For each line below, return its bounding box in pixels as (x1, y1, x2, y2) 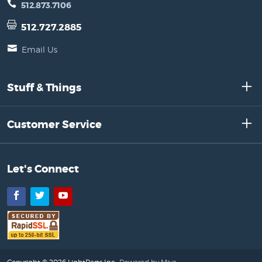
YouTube (67, 189, 106, 201)
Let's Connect (7, 161, 79, 176)
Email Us (22, 44, 57, 54)
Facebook (20, 189, 65, 201)
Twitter (44, 189, 75, 201)
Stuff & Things (7, 80, 81, 95)
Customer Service (7, 117, 102, 132)
